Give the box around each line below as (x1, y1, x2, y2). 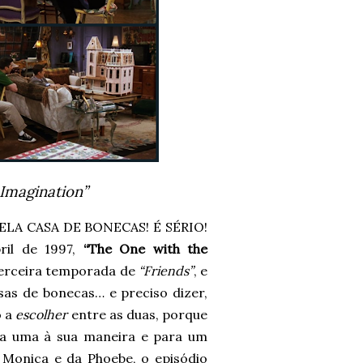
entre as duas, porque (67, 306, 208, 322)
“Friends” (138, 263, 194, 279)
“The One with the (83, 241, 208, 257)
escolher (15, 306, 68, 322)
